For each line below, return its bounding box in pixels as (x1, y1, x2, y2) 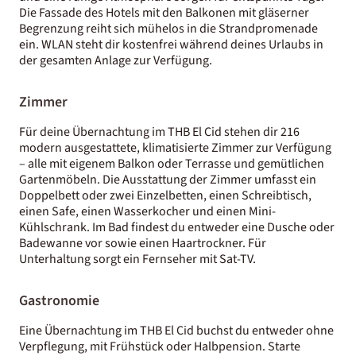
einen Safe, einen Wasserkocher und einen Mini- (19, 202, 276, 220)
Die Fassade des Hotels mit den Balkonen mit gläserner (19, 3, 309, 21)
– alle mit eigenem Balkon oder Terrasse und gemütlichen (19, 154, 324, 172)
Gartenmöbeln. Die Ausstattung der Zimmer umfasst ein (19, 170, 316, 188)
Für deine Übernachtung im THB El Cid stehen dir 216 (19, 122, 300, 141)
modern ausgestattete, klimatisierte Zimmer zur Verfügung (19, 138, 331, 157)
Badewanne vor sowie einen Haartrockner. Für (19, 234, 266, 252)
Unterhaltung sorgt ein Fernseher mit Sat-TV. (19, 250, 256, 268)
